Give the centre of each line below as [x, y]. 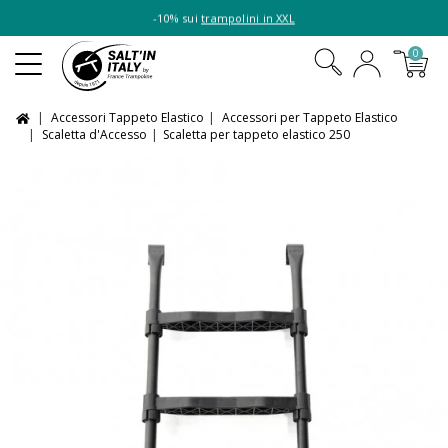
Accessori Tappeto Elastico [127, 117]
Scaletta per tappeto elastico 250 [256, 134]
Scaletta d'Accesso [94, 134]
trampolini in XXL [248, 18]
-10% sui [177, 18]
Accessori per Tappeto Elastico [310, 117]
